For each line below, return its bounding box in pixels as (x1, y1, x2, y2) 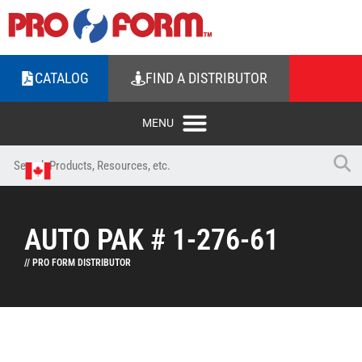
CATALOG (34, 69, 89, 86)
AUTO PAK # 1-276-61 (24, 223, 279, 257)
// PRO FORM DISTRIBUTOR (24, 257, 131, 268)
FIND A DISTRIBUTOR (145, 69, 267, 86)
